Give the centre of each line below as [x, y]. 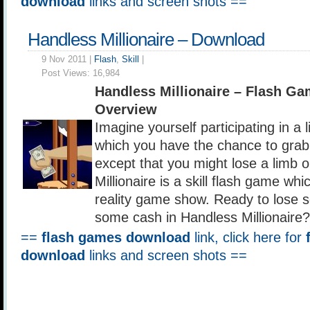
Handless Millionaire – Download [146, 39]
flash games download [116, 237]
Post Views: [67, 73]
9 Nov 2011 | [68, 59]
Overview [126, 109]
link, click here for [248, 237]
